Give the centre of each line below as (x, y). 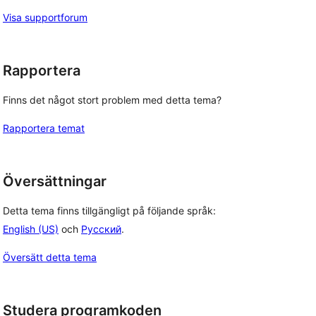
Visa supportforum (45, 18)
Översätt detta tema (50, 257)
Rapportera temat (44, 128)
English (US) (31, 229)
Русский (101, 229)
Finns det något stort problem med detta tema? (112, 100)
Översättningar (55, 181)
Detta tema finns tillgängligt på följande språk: (109, 210)
